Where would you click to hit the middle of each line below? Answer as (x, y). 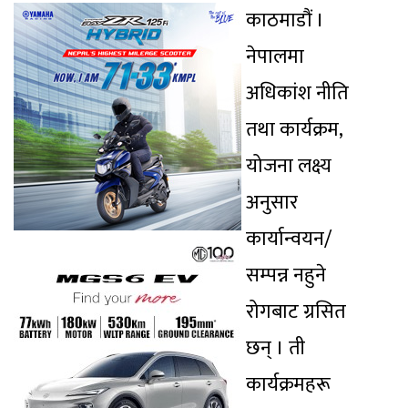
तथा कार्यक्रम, (294, 130)
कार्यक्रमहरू (288, 385)
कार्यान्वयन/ (289, 240)
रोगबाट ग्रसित (296, 312)
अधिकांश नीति (297, 94)
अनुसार (272, 203)
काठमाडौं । (285, 21)
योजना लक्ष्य (289, 167)
